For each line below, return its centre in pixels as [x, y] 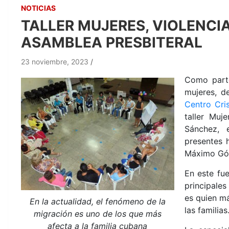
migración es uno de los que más [97, 214]
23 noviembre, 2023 [54, 62]
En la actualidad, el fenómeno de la [97, 201]
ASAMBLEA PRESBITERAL [111, 42]
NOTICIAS [38, 8]
